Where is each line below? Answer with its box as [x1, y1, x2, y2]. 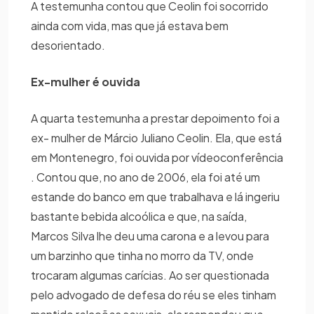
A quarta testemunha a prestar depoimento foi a [31, 111, 280, 126]
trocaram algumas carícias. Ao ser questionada [31, 268, 269, 283]
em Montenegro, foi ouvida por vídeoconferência [31, 150, 283, 165]
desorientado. [31, 38, 105, 53]
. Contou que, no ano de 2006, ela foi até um [31, 170, 260, 185]
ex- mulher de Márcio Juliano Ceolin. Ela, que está [31, 130, 282, 146]
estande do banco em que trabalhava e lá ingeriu [31, 189, 280, 205]
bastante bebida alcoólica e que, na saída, [31, 209, 247, 224]
